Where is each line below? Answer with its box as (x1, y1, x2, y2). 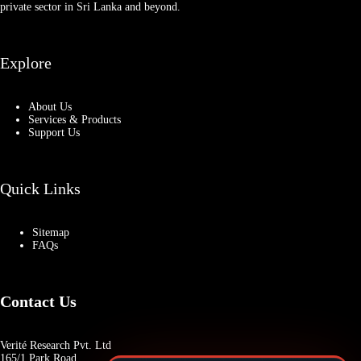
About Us (28, 101, 72, 113)
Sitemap (32, 226, 69, 239)
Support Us (28, 127, 80, 139)
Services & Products (28, 114, 121, 126)
